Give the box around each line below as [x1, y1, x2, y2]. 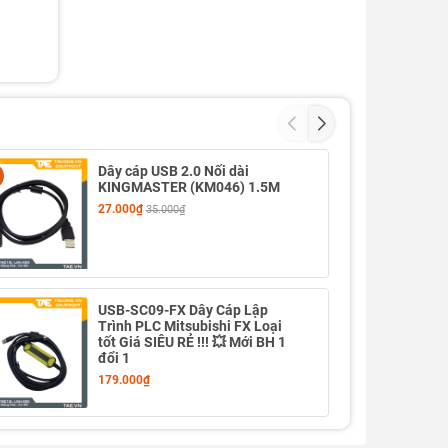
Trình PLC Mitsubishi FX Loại [97, 318, 282, 335]
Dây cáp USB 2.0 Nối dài [97, 163, 249, 179]
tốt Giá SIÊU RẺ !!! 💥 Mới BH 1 [97, 334, 286, 351]
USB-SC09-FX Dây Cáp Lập [97, 302, 268, 319]
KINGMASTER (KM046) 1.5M [97, 179, 280, 195]
